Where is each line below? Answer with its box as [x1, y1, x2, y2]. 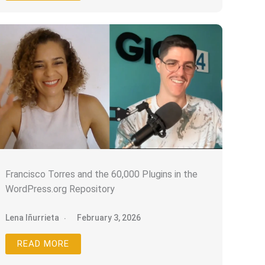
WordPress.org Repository [5, 183, 115, 195]
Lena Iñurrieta [5, 213, 60, 223]
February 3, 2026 [77, 213, 141, 223]
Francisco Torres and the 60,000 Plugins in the [5, 169, 198, 180]
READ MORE [17, 238, 70, 250]
